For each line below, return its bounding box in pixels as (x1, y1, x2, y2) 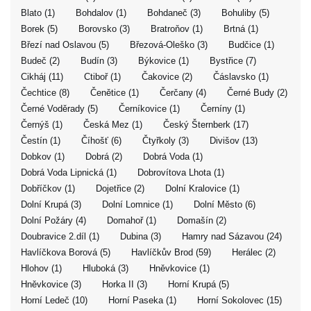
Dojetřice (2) (96, 183, 144, 194)
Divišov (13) (210, 135, 258, 146)
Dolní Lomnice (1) (102, 199, 173, 210)
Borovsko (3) (78, 24, 130, 34)
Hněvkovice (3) (21, 279, 81, 289)
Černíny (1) (201, 103, 245, 114)
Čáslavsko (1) (213, 72, 269, 82)
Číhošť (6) (81, 135, 121, 146)
